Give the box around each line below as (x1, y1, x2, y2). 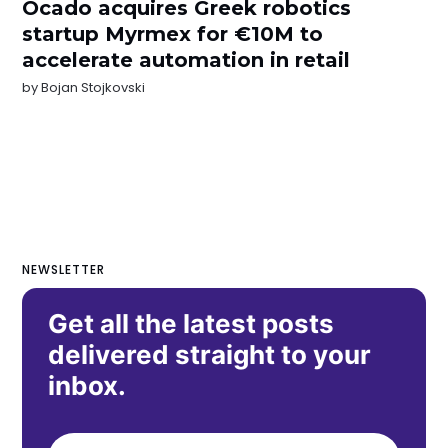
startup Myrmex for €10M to (22, 21, 324, 46)
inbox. (48, 370, 127, 402)
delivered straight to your (48, 339, 372, 371)
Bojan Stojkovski (41, 77, 146, 97)
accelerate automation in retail (22, 47, 351, 72)
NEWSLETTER (22, 261, 106, 279)
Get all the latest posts (48, 308, 335, 340)
